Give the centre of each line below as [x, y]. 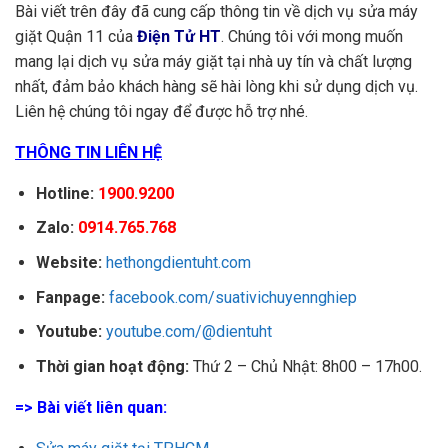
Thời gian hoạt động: [112, 366]
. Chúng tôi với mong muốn [312, 36]
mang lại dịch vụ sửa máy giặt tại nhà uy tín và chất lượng [213, 61]
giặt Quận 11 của [76, 36]
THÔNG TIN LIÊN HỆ [88, 152]
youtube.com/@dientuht [188, 332]
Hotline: [64, 193]
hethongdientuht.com [178, 262]
